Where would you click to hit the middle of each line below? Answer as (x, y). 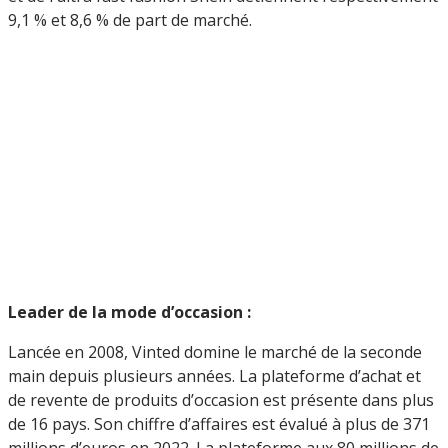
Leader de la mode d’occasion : (129, 311)
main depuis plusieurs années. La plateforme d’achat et (214, 375)
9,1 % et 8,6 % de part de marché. (130, 19)
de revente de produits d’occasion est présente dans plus (221, 399)
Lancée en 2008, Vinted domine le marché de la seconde (215, 351)
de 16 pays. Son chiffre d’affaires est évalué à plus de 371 (219, 423)
